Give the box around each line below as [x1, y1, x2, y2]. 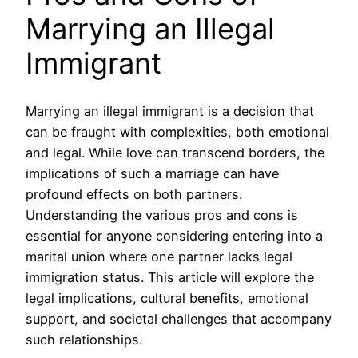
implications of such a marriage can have [26, 165, 279, 181]
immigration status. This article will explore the [26, 268, 314, 285]
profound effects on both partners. [26, 185, 242, 202]
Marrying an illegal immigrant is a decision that [26, 102, 314, 119]
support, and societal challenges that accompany [26, 310, 332, 327]
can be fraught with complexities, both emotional [26, 123, 329, 140]
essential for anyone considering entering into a [26, 227, 323, 244]
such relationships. [26, 331, 142, 348]
